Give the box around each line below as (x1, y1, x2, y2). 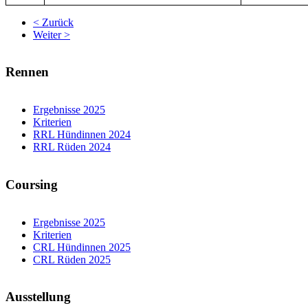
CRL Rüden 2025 (33, 253, 111, 265)
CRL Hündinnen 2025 (33, 241, 131, 253)
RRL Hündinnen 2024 (33, 129, 131, 141)
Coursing (5, 177, 58, 192)
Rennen (5, 65, 49, 80)
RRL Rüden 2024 (33, 141, 111, 153)
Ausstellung (5, 289, 71, 305)
